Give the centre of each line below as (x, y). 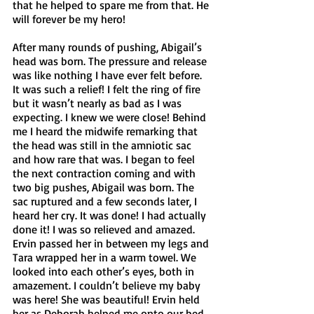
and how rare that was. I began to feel (105, 159)
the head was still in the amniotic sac (103, 145)
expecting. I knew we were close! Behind (111, 117)
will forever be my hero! (69, 19)
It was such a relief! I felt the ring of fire (108, 89)
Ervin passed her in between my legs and (112, 243)
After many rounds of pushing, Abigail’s (109, 47)
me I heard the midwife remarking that (107, 131)
